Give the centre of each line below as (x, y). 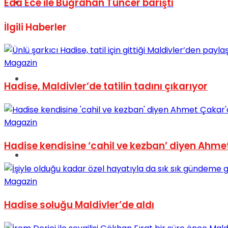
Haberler (45, 27)
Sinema (39, 79)
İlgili (14, 27)
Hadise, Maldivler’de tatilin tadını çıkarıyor (106, 87)
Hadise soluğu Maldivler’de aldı (79, 205)
